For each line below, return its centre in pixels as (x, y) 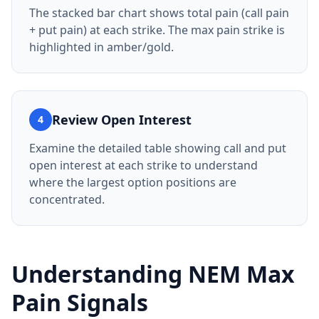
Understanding (100, 274)
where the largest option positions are (133, 182)
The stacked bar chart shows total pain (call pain (159, 13)
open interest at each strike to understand (143, 165)
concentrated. (67, 199)
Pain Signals (80, 302)
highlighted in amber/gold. (101, 47)
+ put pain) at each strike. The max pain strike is (157, 30)
